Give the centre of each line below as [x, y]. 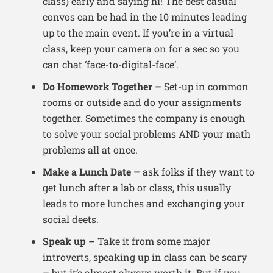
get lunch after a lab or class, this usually [137, 188]
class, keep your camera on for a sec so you [141, 49]
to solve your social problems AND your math [147, 134]
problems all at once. [90, 150]
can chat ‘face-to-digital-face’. [111, 65]
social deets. [71, 219]
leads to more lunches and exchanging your [144, 204]
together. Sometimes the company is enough [144, 118]
